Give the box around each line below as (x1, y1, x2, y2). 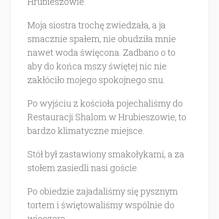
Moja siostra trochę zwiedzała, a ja (27, 19, 166, 31)
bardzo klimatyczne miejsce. (27, 125, 145, 136)
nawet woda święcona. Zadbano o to (27, 46, 175, 58)
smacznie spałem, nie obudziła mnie (27, 33, 176, 44)
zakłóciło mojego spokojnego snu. (27, 74, 165, 86)
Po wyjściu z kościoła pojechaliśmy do (27, 97, 183, 109)
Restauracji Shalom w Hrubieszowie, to (27, 111, 186, 123)
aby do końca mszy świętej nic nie (27, 60, 167, 72)
